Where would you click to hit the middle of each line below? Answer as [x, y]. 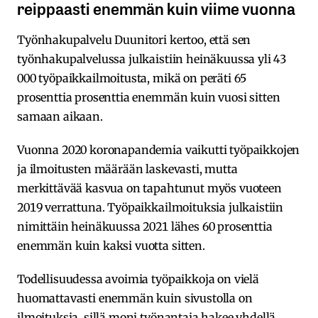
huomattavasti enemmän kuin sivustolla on [135, 298]
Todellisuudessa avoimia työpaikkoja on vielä [138, 279]
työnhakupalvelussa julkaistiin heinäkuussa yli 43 [152, 59]
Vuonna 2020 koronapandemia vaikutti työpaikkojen [159, 150]
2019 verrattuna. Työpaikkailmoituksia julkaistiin [150, 208]
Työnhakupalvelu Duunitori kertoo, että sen [134, 40]
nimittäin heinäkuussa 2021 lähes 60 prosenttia [145, 227]
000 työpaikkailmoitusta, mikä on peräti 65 [132, 78]
